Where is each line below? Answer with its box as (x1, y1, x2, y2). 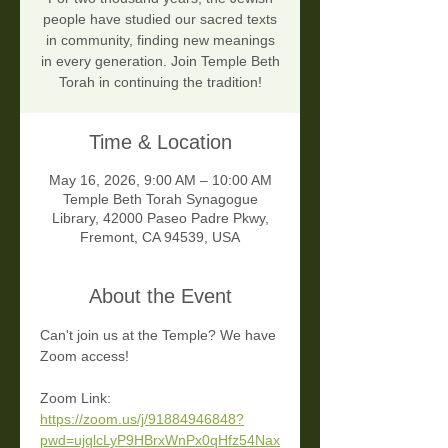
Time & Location (88, 131, 232, 153)
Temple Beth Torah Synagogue (62, 191, 258, 207)
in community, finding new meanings (45, 32, 275, 48)
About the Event (88, 285, 232, 307)
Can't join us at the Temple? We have (40, 327, 280, 343)
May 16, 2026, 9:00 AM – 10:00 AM (48, 172, 272, 188)
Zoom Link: (40, 390, 111, 406)
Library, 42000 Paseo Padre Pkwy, (51, 210, 269, 226)
